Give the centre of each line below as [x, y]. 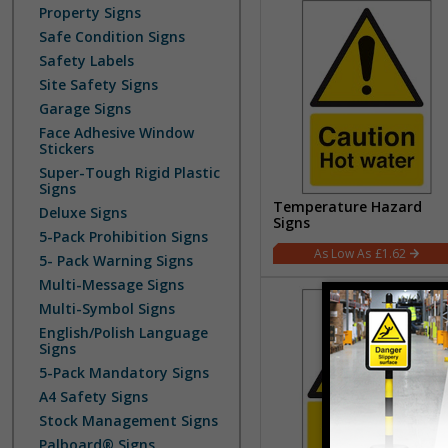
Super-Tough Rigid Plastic [129, 172]
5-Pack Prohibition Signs [123, 236]
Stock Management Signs [128, 420]
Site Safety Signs [98, 84]
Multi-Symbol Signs [107, 308]
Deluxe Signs [83, 212]
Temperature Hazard [347, 206]
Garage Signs [85, 108]
